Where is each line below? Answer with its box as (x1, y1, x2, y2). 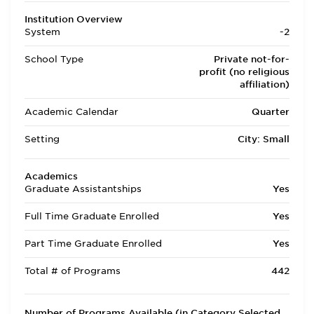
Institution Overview (25, 14, 123, 25)
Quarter (252, 107, 289, 117)
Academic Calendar (25, 107, 118, 117)
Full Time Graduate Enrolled (25, 211, 159, 221)
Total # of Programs (25, 266, 121, 276)
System (25, 27, 60, 37)
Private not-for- (214, 54, 289, 64)
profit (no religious (199, 67, 289, 77)
